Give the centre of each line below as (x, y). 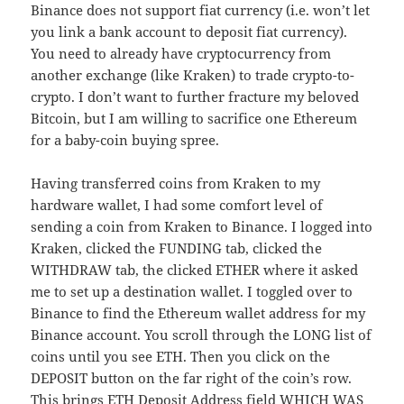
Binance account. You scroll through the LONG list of (202, 335)
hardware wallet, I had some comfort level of (177, 205)
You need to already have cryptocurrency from (181, 54)
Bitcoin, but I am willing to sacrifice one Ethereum (194, 119)
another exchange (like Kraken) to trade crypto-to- (193, 75)
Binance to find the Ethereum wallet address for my (198, 313)
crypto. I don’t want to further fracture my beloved (195, 97)
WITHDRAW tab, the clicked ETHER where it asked (195, 270)
